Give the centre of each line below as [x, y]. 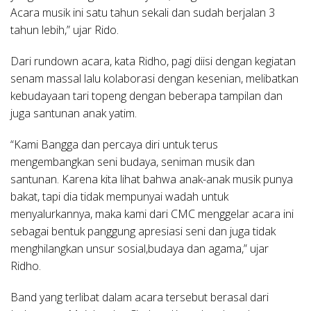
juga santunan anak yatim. [74, 114]
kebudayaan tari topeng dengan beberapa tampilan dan [146, 96]
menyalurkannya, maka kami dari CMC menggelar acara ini [152, 214]
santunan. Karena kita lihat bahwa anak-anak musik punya [152, 179]
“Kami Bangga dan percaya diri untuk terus [114, 145]
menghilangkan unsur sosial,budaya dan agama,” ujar [140, 249]
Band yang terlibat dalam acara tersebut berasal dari [140, 297]
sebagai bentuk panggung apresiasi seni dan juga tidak [143, 232]
